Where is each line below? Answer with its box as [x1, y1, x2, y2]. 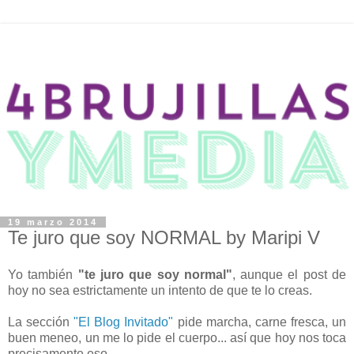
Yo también [8, 268, 78, 282]
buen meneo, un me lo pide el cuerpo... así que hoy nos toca [8, 331, 346, 345]
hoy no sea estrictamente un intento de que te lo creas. [8, 284, 315, 298]
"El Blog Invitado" [73, 315, 174, 330]
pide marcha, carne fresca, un [173, 315, 347, 330]
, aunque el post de [232, 268, 347, 282]
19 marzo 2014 [8, 217, 98, 227]
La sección [8, 315, 74, 330]
